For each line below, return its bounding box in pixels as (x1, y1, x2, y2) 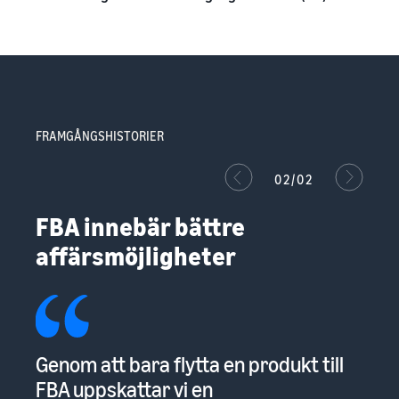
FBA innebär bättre (36, 212, 245, 242)
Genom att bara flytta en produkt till (35, 352, 344, 378)
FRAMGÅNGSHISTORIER (36, 128, 164, 144)
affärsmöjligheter (36, 241, 236, 272)
